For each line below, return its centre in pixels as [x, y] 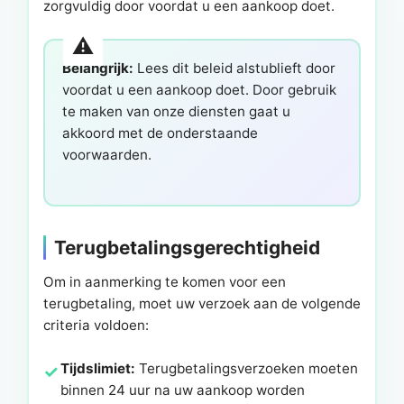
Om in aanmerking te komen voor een [165, 282]
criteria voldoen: [96, 326]
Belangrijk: [98, 69]
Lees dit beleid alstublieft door [235, 69]
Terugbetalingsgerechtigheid [187, 248]
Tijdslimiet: [98, 369]
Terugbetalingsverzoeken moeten [247, 369]
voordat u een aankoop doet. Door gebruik [200, 90]
